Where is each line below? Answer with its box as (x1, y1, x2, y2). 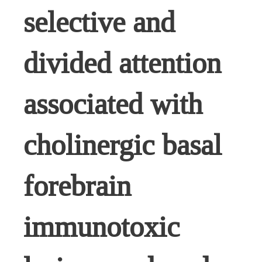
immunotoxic (23, 211, 180, 243)
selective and (23, 6, 175, 39)
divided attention (23, 47, 221, 80)
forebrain (23, 170, 131, 202)
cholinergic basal (23, 129, 222, 161)
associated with (23, 88, 202, 120)
